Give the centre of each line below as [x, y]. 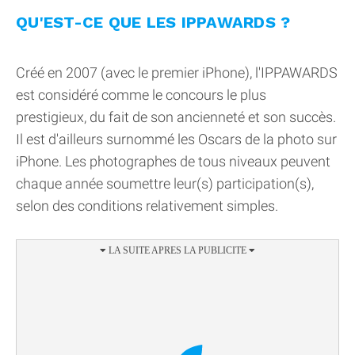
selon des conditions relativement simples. [147, 205]
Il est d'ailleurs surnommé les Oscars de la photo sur [176, 139]
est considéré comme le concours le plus [141, 94]
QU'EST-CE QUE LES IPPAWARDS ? [153, 22]
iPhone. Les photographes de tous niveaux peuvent [173, 161]
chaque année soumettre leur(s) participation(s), [165, 183]
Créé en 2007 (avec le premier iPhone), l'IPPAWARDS [177, 72]
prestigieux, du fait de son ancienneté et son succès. [176, 116]
